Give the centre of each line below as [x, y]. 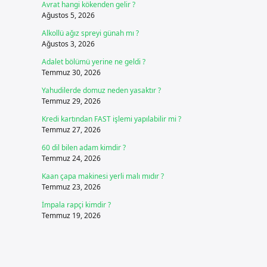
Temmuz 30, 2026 [71, 72]
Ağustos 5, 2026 [68, 15]
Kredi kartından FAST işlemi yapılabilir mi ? [111, 119]
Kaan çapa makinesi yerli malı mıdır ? [103, 176]
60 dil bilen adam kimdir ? [83, 148]
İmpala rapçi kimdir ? [76, 205]
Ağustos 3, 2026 [68, 44]
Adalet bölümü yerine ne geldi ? [93, 62]
